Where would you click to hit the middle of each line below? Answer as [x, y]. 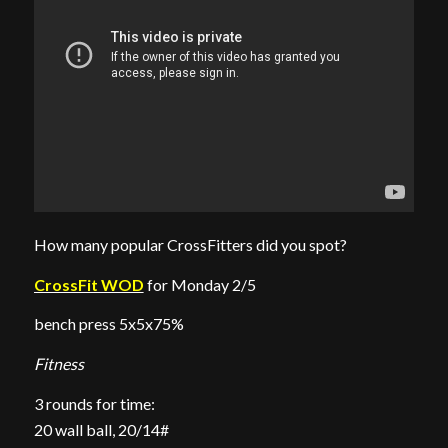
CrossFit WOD [88, 284]
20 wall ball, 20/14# [101, 429]
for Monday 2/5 [199, 284]
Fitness [58, 364]
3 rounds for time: [94, 403]
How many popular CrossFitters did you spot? [190, 245]
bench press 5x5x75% [108, 324]
